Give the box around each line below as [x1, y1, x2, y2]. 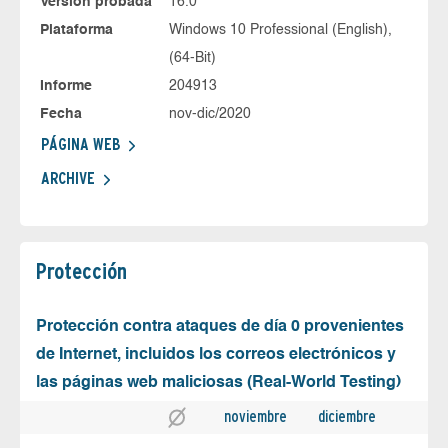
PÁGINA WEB [41, 135, 120, 155]
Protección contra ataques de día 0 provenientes [36, 319, 404, 336]
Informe [40, 79, 92, 94]
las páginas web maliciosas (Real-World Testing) [36, 375, 401, 392]
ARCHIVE [41, 169, 95, 189]
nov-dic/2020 [168, 107, 251, 122]
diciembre [318, 407, 376, 427]
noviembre [224, 407, 287, 427]
